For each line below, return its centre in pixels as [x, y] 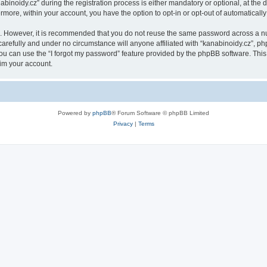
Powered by [75, 113]
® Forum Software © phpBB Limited [160, 113]
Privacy [123, 123]
